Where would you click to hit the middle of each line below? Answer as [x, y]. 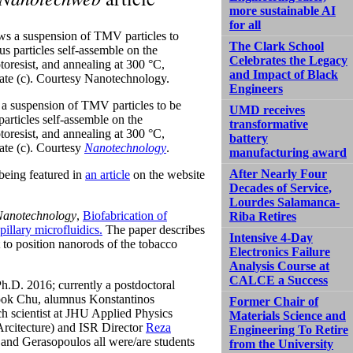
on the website [167, 174]
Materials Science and [288, 315]
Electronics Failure [280, 251]
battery [249, 138]
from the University [281, 344]
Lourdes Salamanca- [284, 202]
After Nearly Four [278, 173]
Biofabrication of [125, 215]
